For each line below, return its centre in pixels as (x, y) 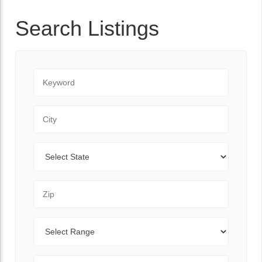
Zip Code (52, 186)
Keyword (51, 75)
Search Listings (87, 28)
